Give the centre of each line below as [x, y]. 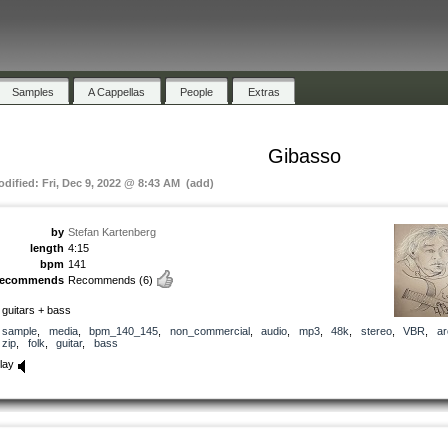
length [47, 247]
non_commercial [209, 330]
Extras [263, 91]
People [197, 91]
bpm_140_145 [123, 330]
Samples [32, 91]
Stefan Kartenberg [112, 231]
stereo [376, 330]
